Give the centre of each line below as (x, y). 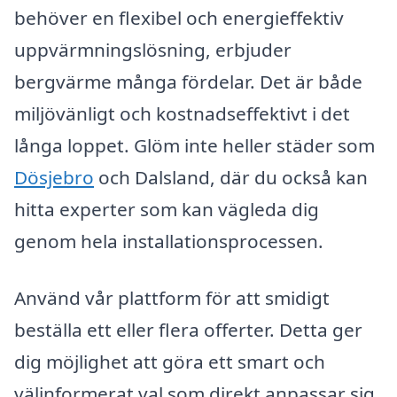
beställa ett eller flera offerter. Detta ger (188, 329)
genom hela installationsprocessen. (169, 241)
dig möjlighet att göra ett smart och (170, 361)
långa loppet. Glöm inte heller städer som (195, 146)
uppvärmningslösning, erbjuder (153, 50)
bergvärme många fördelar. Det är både (188, 82)
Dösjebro (54, 178)
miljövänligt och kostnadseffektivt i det (182, 114)
